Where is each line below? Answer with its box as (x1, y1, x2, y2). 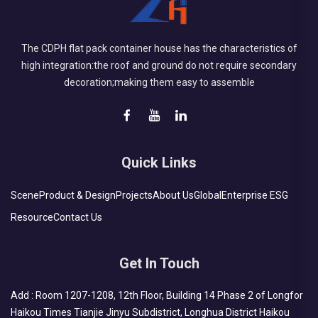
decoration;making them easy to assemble (63, 77, 255, 89)
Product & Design (39, 190, 116, 202)
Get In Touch (119, 255, 199, 273)
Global (194, 190, 221, 202)
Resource (11, 212, 53, 224)
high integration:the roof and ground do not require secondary (21, 60, 297, 72)
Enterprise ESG (221, 190, 288, 202)
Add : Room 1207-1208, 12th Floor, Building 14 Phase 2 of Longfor (11, 290, 303, 302)
